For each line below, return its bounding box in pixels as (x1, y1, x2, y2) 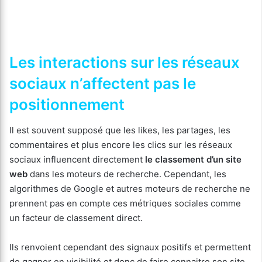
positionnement (9, 95, 125, 113)
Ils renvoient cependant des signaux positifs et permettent (9, 241, 251, 253)
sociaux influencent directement (9, 153, 143, 165)
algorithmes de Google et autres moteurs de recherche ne (9, 182, 250, 194)
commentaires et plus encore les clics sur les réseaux (9, 139, 232, 150)
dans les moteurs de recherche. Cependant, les (27, 168, 226, 180)
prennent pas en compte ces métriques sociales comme (9, 197, 241, 209)
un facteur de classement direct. (9, 212, 143, 223)
